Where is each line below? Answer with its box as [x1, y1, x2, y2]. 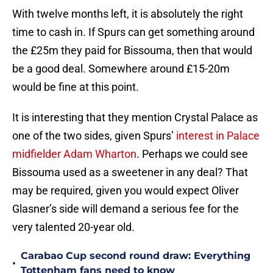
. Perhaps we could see [136, 147, 248, 161]
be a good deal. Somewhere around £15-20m [12, 62, 230, 76]
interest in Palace [176, 129, 260, 143]
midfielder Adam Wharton [12, 147, 136, 161]
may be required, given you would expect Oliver [12, 184, 239, 197]
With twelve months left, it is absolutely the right [12, 7, 243, 21]
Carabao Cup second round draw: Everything [21, 250, 250, 262]
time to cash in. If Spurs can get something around [12, 26, 255, 39]
